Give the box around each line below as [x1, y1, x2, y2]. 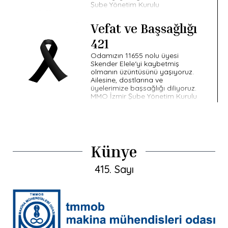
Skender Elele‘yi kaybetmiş [91, 59, 180, 68]
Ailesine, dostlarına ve [91, 75, 163, 84]
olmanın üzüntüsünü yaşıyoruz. [91, 67, 194, 76]
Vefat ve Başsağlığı [91, 20, 197, 36]
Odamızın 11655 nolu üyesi [91, 50, 179, 60]
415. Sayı [94, 162, 134, 176]
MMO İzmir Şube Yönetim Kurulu [91, 91, 197, 101]
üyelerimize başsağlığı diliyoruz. [91, 83, 197, 93]
